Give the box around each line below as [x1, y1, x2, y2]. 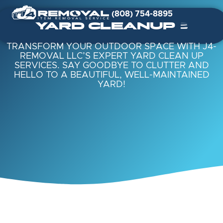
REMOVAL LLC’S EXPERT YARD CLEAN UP [19, 52, 204, 61]
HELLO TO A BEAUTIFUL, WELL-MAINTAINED [13, 71, 210, 80]
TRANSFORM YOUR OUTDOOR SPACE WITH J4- [6, 42, 217, 52]
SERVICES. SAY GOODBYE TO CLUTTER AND [14, 61, 209, 71]
